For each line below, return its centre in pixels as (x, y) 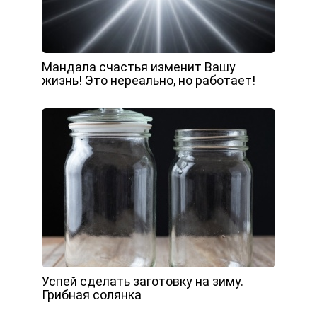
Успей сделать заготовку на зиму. (143, 281)
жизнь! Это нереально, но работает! (149, 80)
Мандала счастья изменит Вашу (139, 67)
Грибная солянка (92, 295)
